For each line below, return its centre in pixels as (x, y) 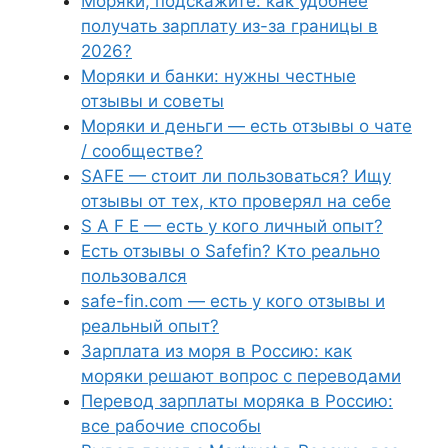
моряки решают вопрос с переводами (241, 376)
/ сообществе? (142, 151)
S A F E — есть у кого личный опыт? (232, 226)
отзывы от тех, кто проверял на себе (236, 201)
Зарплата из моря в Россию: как (216, 351)
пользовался (134, 276)
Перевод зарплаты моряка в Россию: (237, 401)
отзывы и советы (152, 101)
